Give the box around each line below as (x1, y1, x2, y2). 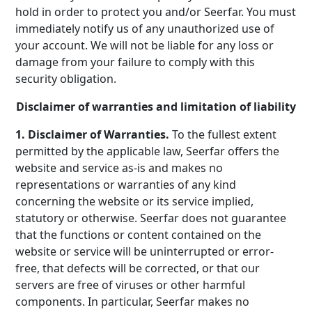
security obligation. (15, 71, 117, 86)
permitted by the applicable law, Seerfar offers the (15, 143, 280, 159)
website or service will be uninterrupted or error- (15, 244, 274, 259)
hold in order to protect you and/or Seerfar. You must (15, 4, 297, 19)
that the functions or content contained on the (15, 227, 262, 242)
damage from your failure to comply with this (15, 54, 256, 70)
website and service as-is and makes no (15, 160, 224, 175)
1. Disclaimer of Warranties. (15, 127, 173, 142)
